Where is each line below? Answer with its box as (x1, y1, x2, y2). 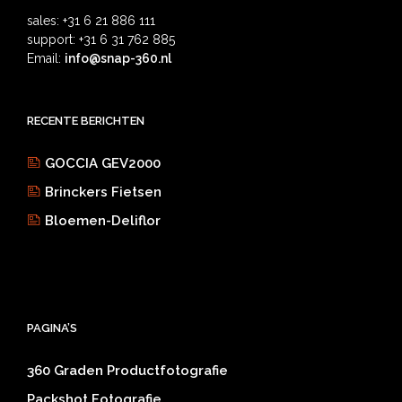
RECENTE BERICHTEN (27, 113, 144, 127)
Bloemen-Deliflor (45, 212, 161, 229)
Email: (27, 50, 65, 66)
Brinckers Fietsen (45, 183, 162, 200)
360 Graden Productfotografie (27, 362, 228, 379)
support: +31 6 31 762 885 (27, 31, 175, 47)
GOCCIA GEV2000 (45, 154, 161, 171)
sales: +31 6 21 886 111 (27, 13, 155, 28)
